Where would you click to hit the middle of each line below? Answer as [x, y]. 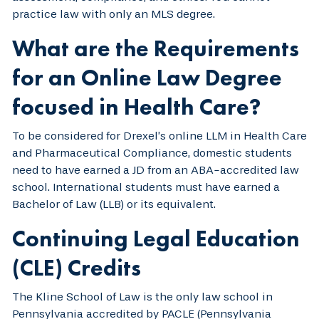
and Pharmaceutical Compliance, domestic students [152, 152]
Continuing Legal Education [156, 239]
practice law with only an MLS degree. [114, 14]
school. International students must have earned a [146, 187]
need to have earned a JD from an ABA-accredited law [156, 169]
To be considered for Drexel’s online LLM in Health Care [159, 135]
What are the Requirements [156, 48]
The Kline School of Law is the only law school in [142, 296]
